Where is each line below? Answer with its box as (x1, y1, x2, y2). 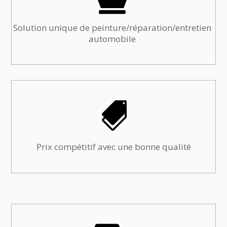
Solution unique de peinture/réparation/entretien (13, 22, 212, 34)
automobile (89, 33, 136, 45)
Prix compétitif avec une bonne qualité (36, 141, 191, 153)
